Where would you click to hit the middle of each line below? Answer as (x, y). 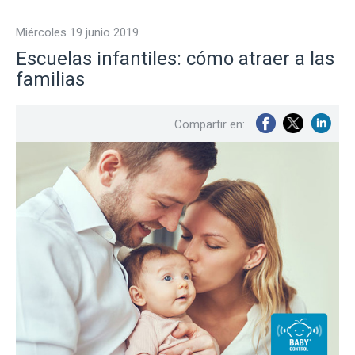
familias (50, 80)
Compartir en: (210, 125)
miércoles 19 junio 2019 (82, 33)
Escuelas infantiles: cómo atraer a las (175, 59)
